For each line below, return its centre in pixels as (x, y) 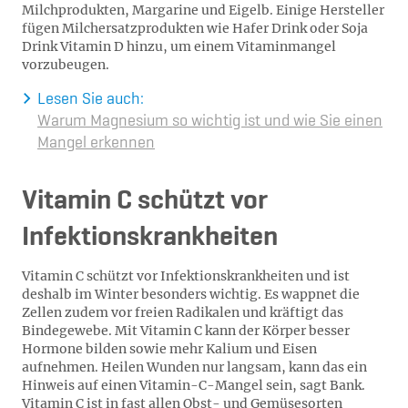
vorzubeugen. (66, 65)
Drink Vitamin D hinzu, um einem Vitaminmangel (179, 46)
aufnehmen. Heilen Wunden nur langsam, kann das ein (194, 367)
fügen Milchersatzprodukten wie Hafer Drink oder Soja (195, 28)
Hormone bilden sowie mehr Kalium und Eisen (169, 349)
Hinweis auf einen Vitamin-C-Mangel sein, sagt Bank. (194, 385)
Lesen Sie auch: (91, 99)
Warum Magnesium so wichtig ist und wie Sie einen (210, 121)
